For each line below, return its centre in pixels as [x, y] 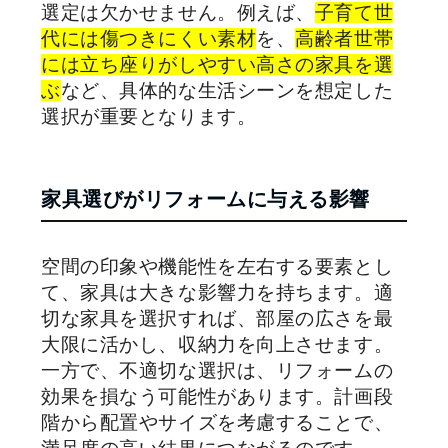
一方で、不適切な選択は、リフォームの [217, 370]
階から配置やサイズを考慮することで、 [217, 422]
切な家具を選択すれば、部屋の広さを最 [217, 318]
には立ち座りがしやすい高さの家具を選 [217, 64]
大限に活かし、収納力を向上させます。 [217, 344]
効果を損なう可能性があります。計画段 [217, 396]
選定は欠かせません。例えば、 [178, 12]
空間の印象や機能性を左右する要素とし [217, 266]
